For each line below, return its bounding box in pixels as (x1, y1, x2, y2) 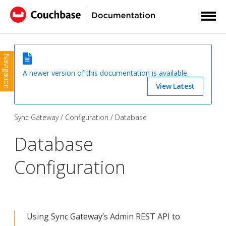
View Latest (155, 81, 195, 91)
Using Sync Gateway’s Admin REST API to (27, 210, 180, 222)
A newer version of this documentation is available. (23, 68, 189, 78)
